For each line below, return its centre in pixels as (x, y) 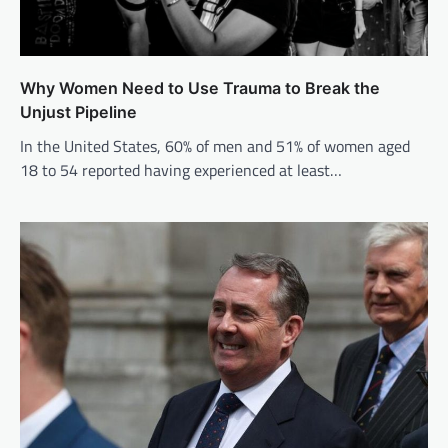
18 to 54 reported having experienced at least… (181, 169)
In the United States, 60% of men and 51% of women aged (215, 145)
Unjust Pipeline (78, 111)
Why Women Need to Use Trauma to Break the (200, 87)
